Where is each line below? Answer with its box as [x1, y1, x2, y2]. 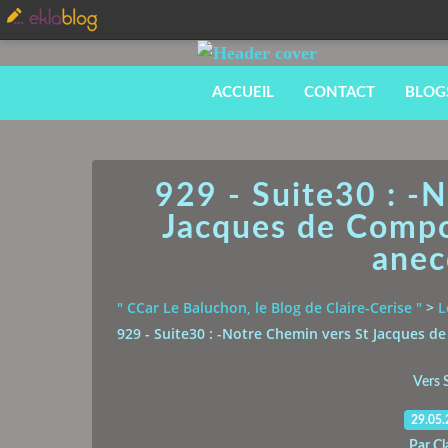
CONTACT [304, 85, 375, 100]
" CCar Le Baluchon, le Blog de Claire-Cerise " [117, 298, 422, 318]
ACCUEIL [212, 85, 274, 100]
